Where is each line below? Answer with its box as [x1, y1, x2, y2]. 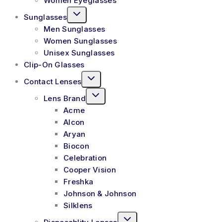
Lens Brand [44, 93, 86, 103]
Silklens [63, 200, 93, 210]
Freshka [63, 176, 94, 186]
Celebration [63, 153, 107, 163]
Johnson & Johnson [63, 188, 137, 198]
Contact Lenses [24, 76, 82, 86]
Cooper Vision [63, 165, 116, 174]
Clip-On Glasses [24, 59, 85, 69]
